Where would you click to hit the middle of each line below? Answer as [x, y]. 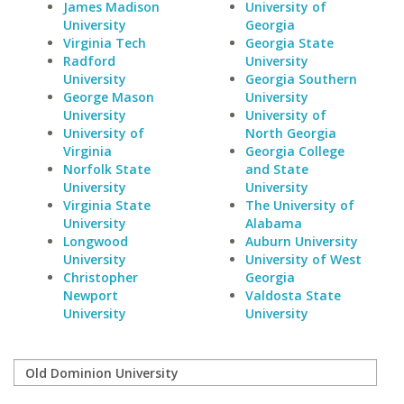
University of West [303, 259]
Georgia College [294, 151]
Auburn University [301, 241]
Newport [91, 295]
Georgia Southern [301, 79]
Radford [89, 61]
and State [276, 169]
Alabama [273, 223]
